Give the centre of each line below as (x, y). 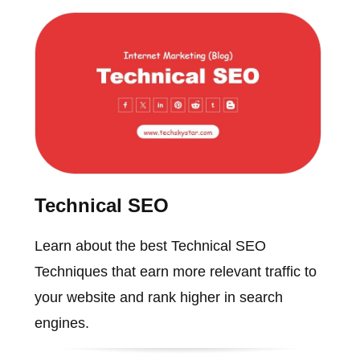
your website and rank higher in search (158, 297)
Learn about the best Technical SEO (150, 245)
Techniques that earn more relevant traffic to (175, 271)
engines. (61, 323)
